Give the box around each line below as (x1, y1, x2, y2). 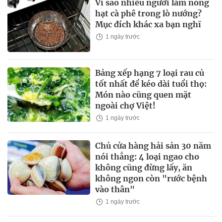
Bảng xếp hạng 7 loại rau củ (95, 67, 205, 78)
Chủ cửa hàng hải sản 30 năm (95, 140, 212, 151)
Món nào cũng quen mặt (95, 89, 192, 100)
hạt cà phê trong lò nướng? (95, 8, 202, 19)
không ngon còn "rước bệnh (95, 173, 208, 183)
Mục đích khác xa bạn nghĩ (95, 19, 202, 30)
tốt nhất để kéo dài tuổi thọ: (95, 78, 207, 89)
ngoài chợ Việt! (95, 100, 156, 111)
